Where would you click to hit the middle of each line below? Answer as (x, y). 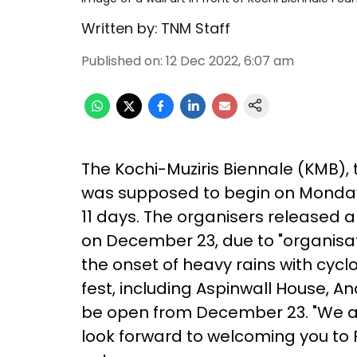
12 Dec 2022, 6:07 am (230, 61)
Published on (121, 61)
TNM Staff (196, 28)
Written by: (120, 28)
